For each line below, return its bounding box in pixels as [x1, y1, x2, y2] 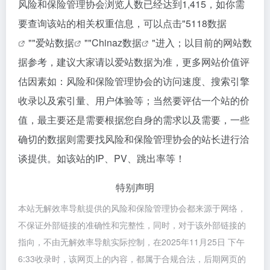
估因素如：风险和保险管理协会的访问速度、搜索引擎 [18, 74, 250, 88]
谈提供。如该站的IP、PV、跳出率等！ [18, 151, 185, 165]
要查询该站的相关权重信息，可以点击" [18, 16, 186, 30]
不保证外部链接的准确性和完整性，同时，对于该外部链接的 [18, 219, 246, 231]
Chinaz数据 [92, 36, 142, 49]
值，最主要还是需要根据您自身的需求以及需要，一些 [18, 113, 250, 127]
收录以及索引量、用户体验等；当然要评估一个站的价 [18, 93, 250, 107]
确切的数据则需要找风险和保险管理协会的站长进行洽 [18, 132, 250, 146]
